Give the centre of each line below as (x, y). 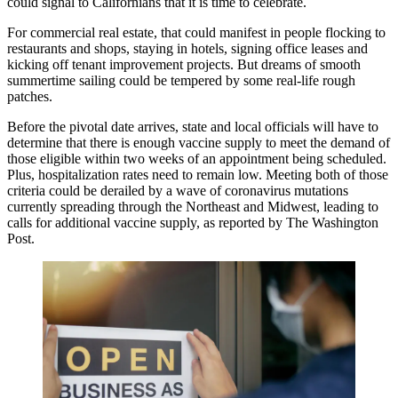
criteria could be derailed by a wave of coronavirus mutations (178, 191)
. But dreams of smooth (295, 64)
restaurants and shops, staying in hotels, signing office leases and (187, 48)
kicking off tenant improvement (97, 64)
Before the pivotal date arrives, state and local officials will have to (193, 127)
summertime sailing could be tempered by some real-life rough (181, 80)
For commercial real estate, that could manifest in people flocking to (196, 32)
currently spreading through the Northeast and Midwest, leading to (193, 207)
